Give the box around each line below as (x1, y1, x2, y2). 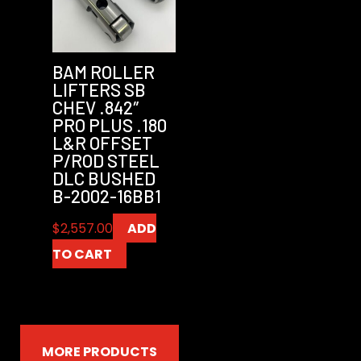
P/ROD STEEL (52, 149, 160, 171)
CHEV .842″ (52, 96, 139, 118)
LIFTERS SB (52, 78, 146, 100)
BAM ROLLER (52, 60, 155, 82)
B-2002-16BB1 (52, 185, 161, 206)
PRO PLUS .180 (52, 114, 167, 135)
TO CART (52, 244, 112, 263)
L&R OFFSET (52, 131, 152, 153)
